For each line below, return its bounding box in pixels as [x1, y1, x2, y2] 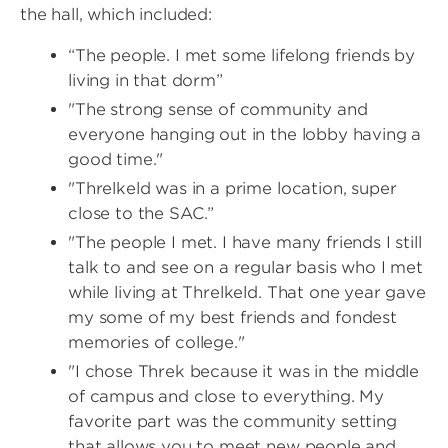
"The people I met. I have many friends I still [68, 233, 422, 252]
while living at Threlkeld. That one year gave [68, 283, 426, 302]
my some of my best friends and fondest [68, 308, 397, 327]
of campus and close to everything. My [68, 387, 385, 406]
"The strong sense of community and [68, 100, 368, 119]
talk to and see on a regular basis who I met [68, 258, 423, 277]
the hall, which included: [20, 5, 212, 24]
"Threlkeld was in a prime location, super [68, 179, 397, 198]
